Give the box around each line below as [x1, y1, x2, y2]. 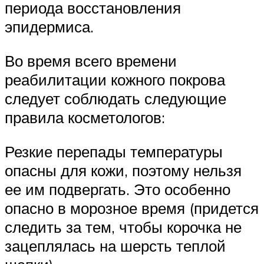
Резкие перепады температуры [5, 141, 223, 161]
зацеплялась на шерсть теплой [5, 236, 226, 255]
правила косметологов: [5, 108, 165, 127]
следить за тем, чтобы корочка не [5, 217, 242, 236]
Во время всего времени [5, 51, 177, 71]
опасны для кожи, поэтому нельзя [5, 160, 242, 180]
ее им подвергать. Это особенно [5, 179, 230, 199]
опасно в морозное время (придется [5, 198, 259, 217]
